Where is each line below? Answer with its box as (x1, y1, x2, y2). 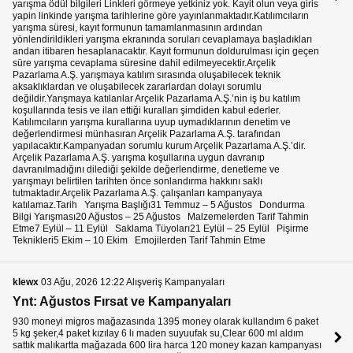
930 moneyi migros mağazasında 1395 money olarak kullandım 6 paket (13, 315, 318, 327)
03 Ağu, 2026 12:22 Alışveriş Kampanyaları (39, 277, 225, 288)
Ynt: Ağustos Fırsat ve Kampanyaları (13, 295, 231, 309)
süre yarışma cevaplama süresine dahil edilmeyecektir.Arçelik (13, 58, 276, 69)
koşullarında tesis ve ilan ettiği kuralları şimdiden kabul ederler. (13, 105, 281, 117)
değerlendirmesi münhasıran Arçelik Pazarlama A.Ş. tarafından (13, 128, 281, 140)
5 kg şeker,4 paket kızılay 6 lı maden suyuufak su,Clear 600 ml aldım (13, 327, 303, 339)
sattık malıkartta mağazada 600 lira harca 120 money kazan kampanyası (13, 339, 321, 351)
